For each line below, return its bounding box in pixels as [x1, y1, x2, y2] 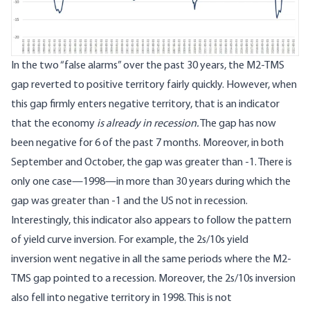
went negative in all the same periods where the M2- [51, 254, 291, 266]
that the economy [11, 118, 95, 130]
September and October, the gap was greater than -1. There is [11, 157, 292, 169]
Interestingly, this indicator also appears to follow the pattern [11, 215, 291, 227]
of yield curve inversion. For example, [11, 235, 179, 246]
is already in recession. [95, 118, 199, 130]
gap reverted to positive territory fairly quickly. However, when [11, 80, 297, 91]
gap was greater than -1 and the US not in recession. [11, 196, 248, 208]
